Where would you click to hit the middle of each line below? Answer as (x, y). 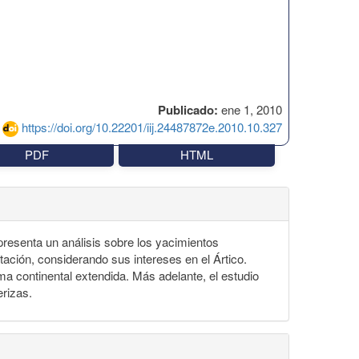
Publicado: (188, 109)
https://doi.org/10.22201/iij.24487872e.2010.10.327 (152, 127)
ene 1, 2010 (250, 109)
